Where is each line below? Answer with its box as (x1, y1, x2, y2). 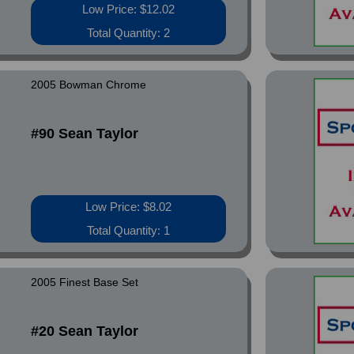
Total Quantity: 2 (87, 26, 171, 40)
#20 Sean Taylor (31, 323, 139, 339)
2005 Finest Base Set (31, 276, 139, 288)
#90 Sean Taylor (31, 126, 139, 141)
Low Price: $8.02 (85, 200, 172, 213)
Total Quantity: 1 (87, 224, 171, 237)
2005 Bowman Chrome (31, 78, 147, 91)
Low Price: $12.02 (82, 2, 175, 16)
